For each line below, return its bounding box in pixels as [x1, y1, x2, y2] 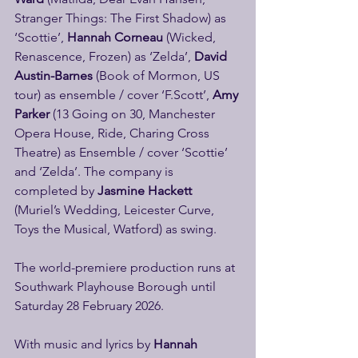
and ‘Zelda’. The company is [14, 164, 177, 179]
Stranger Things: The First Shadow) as [14, 10, 229, 26]
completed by [14, 183, 97, 198]
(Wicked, [163, 30, 219, 45]
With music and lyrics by [14, 336, 153, 352]
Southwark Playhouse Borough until [14, 279, 219, 294]
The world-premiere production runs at [14, 260, 238, 275]
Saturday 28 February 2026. [14, 298, 164, 313]
